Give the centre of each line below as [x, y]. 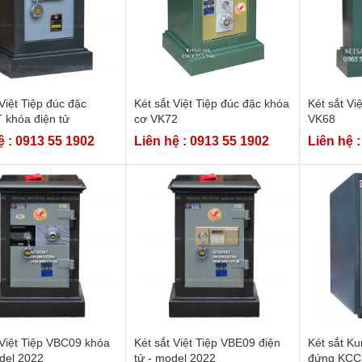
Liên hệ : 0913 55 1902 [201, 141]
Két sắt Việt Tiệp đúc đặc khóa [211, 103]
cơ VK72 [156, 118]
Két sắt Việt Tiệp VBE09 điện [207, 342]
